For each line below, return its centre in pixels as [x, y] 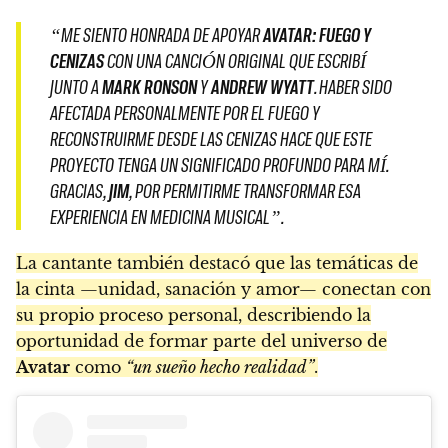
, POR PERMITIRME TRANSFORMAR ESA [244, 191]
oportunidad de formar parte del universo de [201, 340]
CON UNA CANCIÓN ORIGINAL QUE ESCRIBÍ [234, 61]
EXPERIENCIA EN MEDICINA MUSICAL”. [166, 217]
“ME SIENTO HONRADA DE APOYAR [156, 35]
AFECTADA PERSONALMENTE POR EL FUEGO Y [184, 113]
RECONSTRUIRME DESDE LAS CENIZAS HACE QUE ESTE [210, 139]
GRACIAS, [79, 191]
